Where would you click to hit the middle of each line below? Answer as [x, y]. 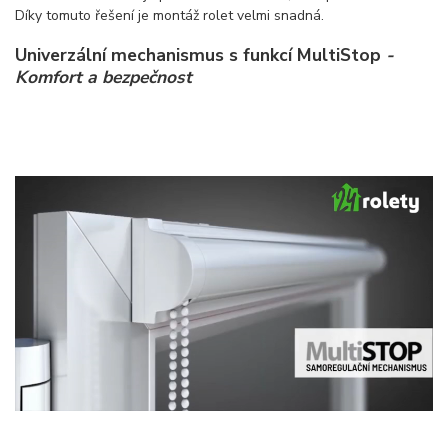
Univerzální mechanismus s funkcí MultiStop [200, 54]
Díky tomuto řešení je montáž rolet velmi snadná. [169, 16]
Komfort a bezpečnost [103, 76]
